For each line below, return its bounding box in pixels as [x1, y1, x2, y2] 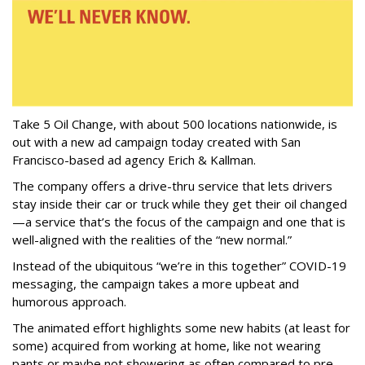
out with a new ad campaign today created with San [12, 134, 301, 151]
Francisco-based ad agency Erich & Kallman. [12, 152, 259, 169]
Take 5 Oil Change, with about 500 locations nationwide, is [12, 116, 337, 133]
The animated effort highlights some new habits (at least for [12, 319, 350, 336]
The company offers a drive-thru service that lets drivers [12, 178, 332, 195]
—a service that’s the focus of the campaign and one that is [12, 213, 345, 231]
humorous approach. [12, 293, 130, 310]
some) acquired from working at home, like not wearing [12, 337, 321, 354]
